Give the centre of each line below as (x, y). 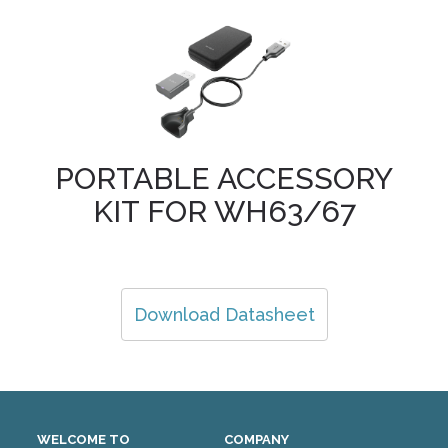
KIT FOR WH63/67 (224, 211)
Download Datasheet (224, 314)
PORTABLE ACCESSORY (224, 178)
